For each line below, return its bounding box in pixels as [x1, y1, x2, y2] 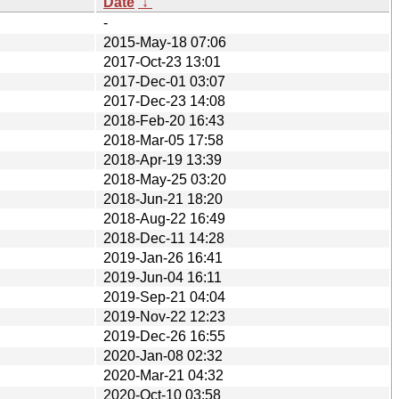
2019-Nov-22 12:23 [103, 308, 225, 324]
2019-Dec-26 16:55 [103, 328, 225, 344]
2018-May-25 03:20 [103, 171, 226, 187]
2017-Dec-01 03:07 [103, 73, 225, 89]
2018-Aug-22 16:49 [103, 210, 225, 226]
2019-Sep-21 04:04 [103, 289, 225, 305]
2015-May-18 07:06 [103, 34, 226, 50]
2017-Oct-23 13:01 [103, 53, 221, 69]
